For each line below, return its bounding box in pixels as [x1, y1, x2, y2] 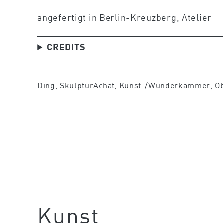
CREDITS [47, 41, 86, 53]
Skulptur [60, 80, 94, 90]
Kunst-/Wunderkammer [119, 80, 210, 90]
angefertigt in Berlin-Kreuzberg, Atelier [37, 12, 212, 23]
